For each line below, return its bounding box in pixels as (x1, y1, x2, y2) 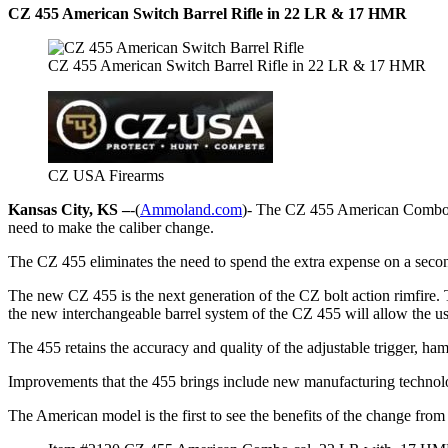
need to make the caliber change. (8, 218, 214, 236)
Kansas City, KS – (8, 200, 130, 218)
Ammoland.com (140, 200, 242, 218)
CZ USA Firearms (48, 166, 164, 184)
